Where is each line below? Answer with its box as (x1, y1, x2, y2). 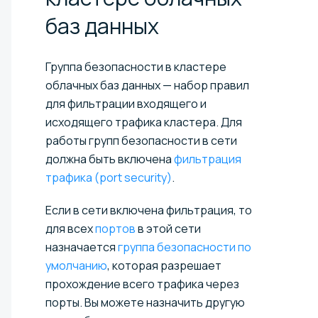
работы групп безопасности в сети (45, 132, 237, 148)
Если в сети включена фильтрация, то (45, 202, 252, 218)
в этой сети (136, 220, 201, 236)
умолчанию (45, 257, 107, 273)
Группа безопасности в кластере (45, 58, 226, 75)
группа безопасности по (118, 238, 251, 255)
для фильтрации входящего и (45, 95, 207, 111)
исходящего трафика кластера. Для (45, 114, 242, 130)
